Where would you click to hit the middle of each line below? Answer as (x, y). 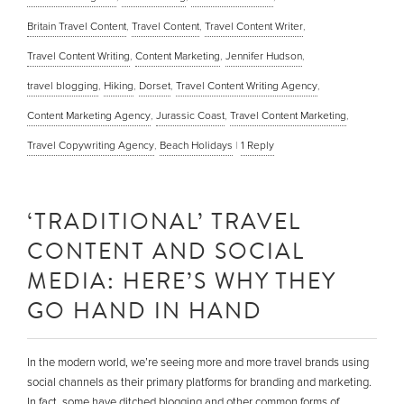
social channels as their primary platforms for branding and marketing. (199, 383)
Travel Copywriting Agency (91, 146)
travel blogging (63, 86)
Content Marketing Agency (89, 116)
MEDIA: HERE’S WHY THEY (181, 280)
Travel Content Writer (254, 27)
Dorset (155, 86)
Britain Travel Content (77, 27)
